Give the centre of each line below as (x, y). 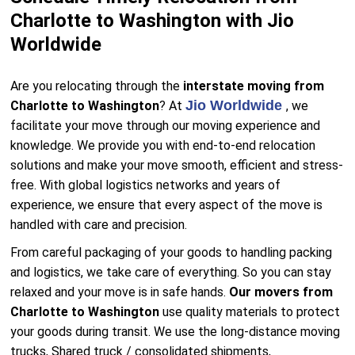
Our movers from (281, 292)
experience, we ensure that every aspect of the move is (167, 205)
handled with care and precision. (99, 225)
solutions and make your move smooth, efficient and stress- (177, 165)
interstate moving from (254, 86)
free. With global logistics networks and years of (146, 185)
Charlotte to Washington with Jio (153, 21)
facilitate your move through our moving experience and (166, 126)
